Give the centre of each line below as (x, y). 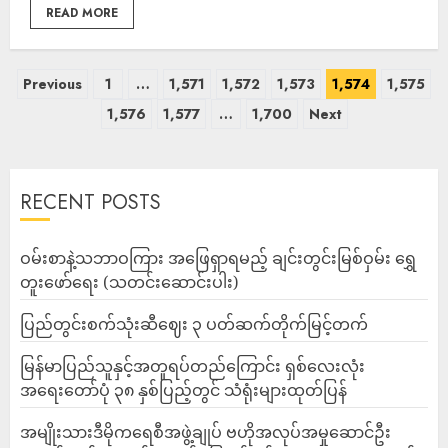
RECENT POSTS (90, 202)
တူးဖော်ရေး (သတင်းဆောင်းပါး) (129, 282)
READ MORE (82, 13)
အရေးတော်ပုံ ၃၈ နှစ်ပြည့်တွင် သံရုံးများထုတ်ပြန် (183, 390)
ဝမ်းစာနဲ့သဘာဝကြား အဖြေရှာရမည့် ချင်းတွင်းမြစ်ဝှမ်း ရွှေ (218, 258)
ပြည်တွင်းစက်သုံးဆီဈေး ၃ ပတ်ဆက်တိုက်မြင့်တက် (194, 324)
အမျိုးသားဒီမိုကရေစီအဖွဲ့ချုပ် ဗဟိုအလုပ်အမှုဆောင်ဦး (205, 432)
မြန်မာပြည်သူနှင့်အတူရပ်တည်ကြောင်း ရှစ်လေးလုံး (192, 366)
